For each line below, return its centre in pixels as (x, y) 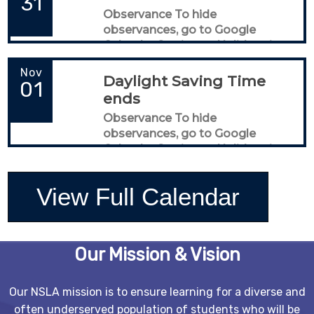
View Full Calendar (138, 196)
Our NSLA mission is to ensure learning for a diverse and (157, 292)
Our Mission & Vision (157, 254)
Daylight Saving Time (185, 81)
